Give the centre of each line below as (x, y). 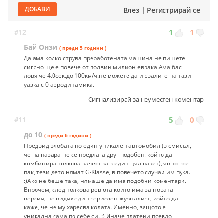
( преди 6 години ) (68, 136)
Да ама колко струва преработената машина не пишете (105, 58)
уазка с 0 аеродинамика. (59, 85)
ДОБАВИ (37, 9)
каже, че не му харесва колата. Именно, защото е (95, 207)
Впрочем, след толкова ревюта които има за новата (99, 190)
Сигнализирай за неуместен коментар (146, 100)
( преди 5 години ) (83, 48)
